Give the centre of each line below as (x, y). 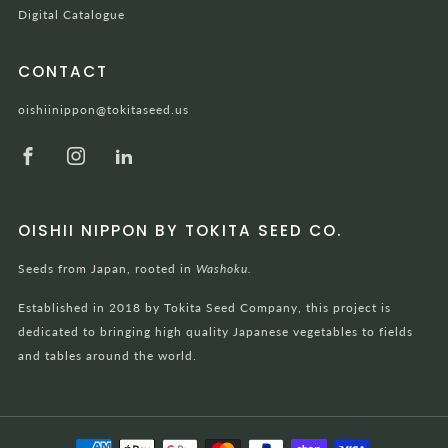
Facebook (91, 150)
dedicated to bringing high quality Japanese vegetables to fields (215, 331)
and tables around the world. (107, 355)
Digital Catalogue (71, 14)
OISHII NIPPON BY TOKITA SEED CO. (180, 230)
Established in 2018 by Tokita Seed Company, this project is (204, 307)
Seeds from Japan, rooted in (107, 268)
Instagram (140, 150)
